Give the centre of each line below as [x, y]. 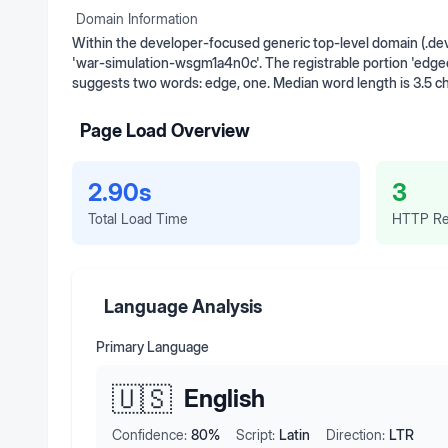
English [224, 398]
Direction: [355, 434]
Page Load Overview [165, 130]
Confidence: [149, 434]
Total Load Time [138, 218]
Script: [255, 434]
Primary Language [152, 346]
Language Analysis [183, 306]
